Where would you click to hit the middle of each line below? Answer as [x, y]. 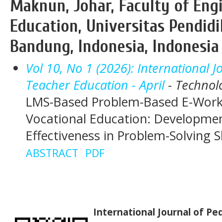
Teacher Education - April [95, 84]
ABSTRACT [52, 153]
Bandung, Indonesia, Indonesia [114, 46]
